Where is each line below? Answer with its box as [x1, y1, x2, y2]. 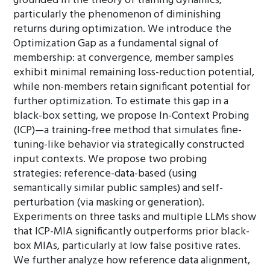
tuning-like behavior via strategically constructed [13, 136, 245, 154]
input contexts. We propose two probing [13, 151, 207, 168]
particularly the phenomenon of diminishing [13, 6, 221, 24]
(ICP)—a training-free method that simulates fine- [13, 122, 242, 139]
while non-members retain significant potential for [13, 78, 251, 96]
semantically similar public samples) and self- [13, 180, 224, 197]
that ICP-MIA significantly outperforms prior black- [13, 223, 250, 240]
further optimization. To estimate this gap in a [13, 93, 229, 110]
